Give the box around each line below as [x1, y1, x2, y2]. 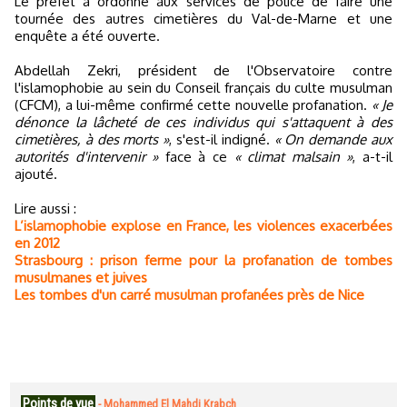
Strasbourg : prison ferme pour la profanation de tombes [15, 252, 392, 269]
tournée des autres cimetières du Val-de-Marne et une [15, 10, 392, 27]
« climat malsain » [233, 148, 353, 165]
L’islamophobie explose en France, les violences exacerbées [15, 217, 392, 234]
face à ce [158, 148, 234, 165]
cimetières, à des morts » [15, 131, 170, 148]
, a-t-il [352, 148, 393, 165]
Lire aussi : [15, 200, 76, 217]
